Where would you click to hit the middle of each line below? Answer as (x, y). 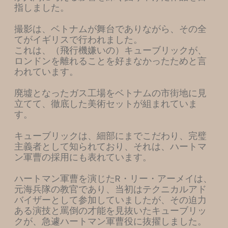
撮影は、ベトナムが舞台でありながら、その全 (110, 29)
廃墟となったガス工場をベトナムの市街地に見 (110, 93)
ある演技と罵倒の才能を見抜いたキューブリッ (110, 210)
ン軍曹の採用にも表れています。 (83, 157)
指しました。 (41, 7)
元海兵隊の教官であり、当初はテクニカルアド (110, 189)
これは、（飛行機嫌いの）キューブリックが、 (110, 50)
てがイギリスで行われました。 (78, 39)
